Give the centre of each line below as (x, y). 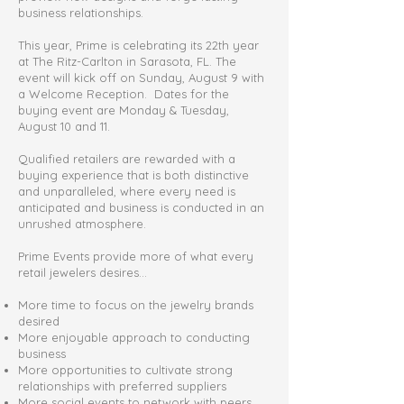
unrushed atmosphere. (82, 224)
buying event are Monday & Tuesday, (124, 110)
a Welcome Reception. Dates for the (124, 94)
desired (39, 321)
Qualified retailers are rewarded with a (127, 159)
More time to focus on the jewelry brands (136, 305)
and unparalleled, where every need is (127, 191)
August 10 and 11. (64, 126)
